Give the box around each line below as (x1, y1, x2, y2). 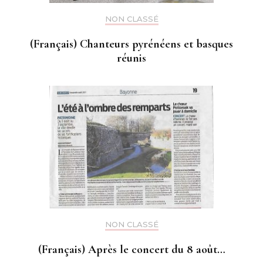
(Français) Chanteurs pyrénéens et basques (30, 37, 233, 51)
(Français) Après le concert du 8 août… (38, 242, 225, 257)
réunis (117, 51, 146, 65)
